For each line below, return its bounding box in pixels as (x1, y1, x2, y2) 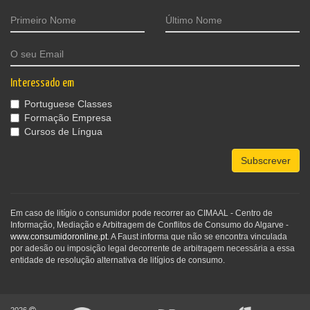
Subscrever (241, 155, 291, 167)
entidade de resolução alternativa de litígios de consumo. (10, 255, 225, 266)
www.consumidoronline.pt (10, 232, 107, 242)
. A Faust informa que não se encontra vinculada (107, 232, 287, 242)
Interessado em (10, 77, 74, 90)
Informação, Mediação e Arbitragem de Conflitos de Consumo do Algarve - (10, 220, 289, 230)
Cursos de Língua (24, 126, 102, 138)
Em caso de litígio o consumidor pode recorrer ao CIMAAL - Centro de (10, 208, 273, 219)
